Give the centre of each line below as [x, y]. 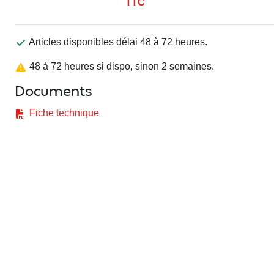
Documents [54, 93]
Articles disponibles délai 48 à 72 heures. [117, 42]
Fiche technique [63, 113]
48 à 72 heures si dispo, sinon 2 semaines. [120, 67]
